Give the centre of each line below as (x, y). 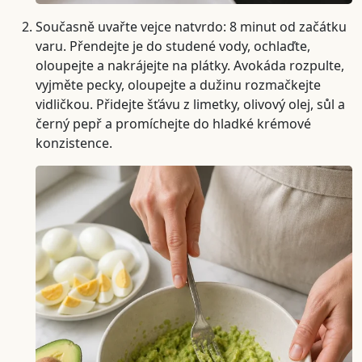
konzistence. (74, 143)
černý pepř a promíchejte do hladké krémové (173, 123)
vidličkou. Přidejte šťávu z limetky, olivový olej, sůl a (190, 104)
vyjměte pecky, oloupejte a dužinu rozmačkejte (178, 84)
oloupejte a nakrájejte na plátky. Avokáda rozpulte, (190, 65)
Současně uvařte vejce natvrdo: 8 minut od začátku (191, 26)
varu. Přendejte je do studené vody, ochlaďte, (173, 46)
